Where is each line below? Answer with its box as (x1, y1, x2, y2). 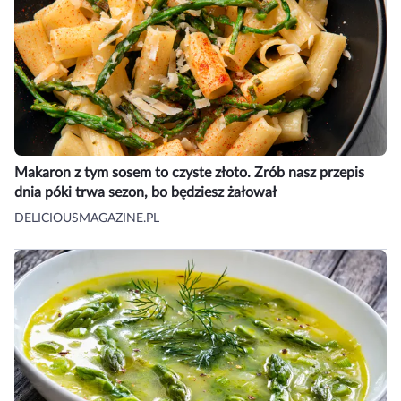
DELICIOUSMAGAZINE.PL (14, 212, 159, 226)
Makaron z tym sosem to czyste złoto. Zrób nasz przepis (14, 166, 364, 181)
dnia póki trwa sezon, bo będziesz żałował (14, 185, 277, 200)
